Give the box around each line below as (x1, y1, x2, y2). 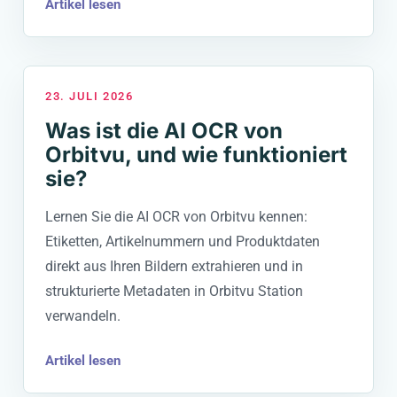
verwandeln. (45, 307, 121, 324)
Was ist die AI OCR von (45, 117, 283, 144)
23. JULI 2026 (45, 89, 134, 103)
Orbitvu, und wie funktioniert (45, 141, 347, 167)
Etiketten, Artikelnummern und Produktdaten (45, 232, 320, 250)
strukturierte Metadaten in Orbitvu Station (45, 282, 303, 300)
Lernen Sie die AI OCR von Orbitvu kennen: (45, 207, 307, 225)
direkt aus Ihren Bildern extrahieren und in (45, 257, 303, 275)
